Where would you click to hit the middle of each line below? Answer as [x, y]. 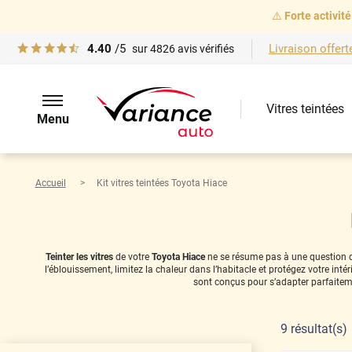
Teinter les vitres [79, 257]
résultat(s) [319, 329]
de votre [132, 257]
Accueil [50, 183]
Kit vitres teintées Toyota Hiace [161, 183]
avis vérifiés [205, 49]
